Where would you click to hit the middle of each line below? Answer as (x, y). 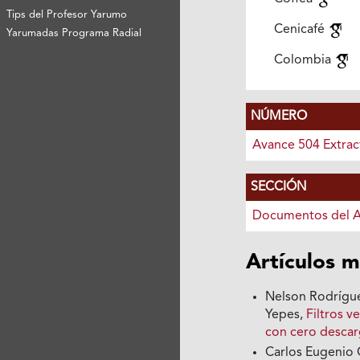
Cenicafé (301, 30)
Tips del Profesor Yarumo (67, 14)
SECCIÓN (278, 188)
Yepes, (286, 315)
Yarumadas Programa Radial (74, 33)
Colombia (304, 61)
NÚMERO (278, 117)
